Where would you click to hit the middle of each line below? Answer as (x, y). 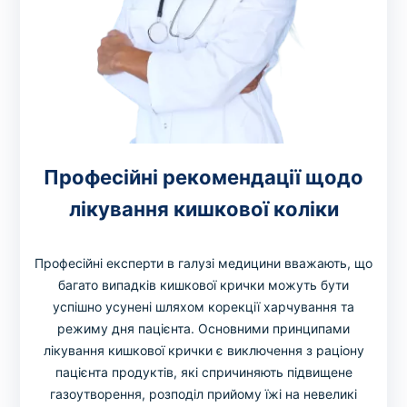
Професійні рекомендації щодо (203, 178)
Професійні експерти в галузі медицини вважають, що (203, 263)
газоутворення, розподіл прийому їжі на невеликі (203, 394)
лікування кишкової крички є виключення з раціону (203, 351)
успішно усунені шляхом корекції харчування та (203, 307)
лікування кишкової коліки (203, 209)
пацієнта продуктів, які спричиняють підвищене (203, 372)
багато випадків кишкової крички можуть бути (203, 285)
